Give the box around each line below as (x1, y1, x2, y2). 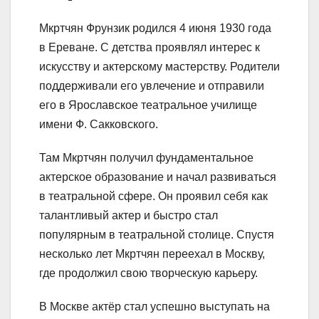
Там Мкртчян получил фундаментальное (39, 152, 253, 164)
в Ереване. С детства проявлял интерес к (39, 41, 260, 54)
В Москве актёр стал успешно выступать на (39, 300, 270, 313)
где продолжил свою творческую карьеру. (39, 267, 258, 280)
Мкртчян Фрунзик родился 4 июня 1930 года (39, 22, 271, 35)
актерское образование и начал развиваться (39, 171, 276, 184)
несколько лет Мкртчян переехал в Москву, (39, 248, 265, 261)
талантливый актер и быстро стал (39, 209, 218, 222)
